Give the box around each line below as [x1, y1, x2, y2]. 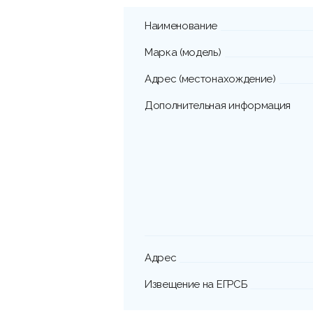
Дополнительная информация [145, 99, 291, 112]
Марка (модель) [145, 46, 221, 59]
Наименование [145, 20, 218, 33]
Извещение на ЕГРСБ [145, 278, 247, 291]
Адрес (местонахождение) [145, 73, 276, 86]
